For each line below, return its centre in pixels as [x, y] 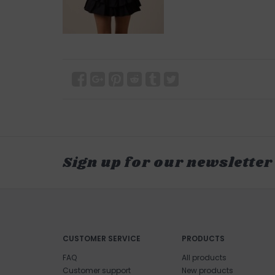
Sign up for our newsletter [168, 163]
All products [204, 257]
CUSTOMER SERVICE [102, 238]
